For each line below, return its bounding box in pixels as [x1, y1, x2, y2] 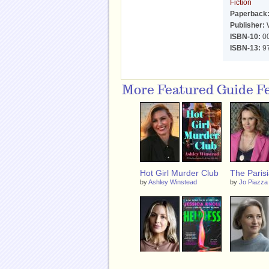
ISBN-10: [230, 32, 261, 41]
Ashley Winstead [148, 178, 198, 186]
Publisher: [230, 21, 265, 29]
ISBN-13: [230, 44, 261, 52]
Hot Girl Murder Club [140, 168, 219, 178]
